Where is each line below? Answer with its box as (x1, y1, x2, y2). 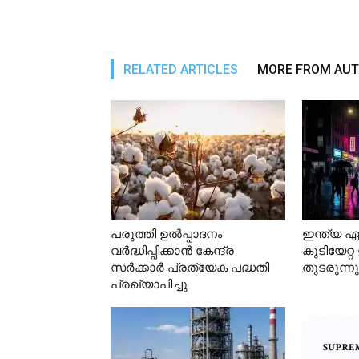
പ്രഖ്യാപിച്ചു (111, 277, 188, 292)
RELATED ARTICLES (123, 62, 238, 78)
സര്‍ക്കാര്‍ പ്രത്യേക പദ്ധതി (111, 260, 269, 276)
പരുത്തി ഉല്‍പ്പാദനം (111, 227, 222, 242)
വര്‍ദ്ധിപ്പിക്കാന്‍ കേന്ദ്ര (111, 244, 234, 259)
